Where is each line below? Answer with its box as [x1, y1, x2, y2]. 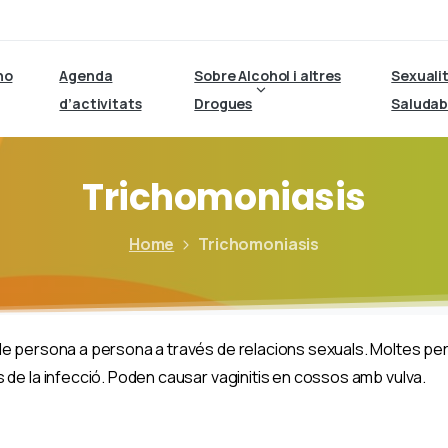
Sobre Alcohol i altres [194, 66, 341, 85]
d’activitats [59, 94, 142, 113]
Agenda [59, 66, 113, 85]
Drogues [194, 94, 253, 113]
